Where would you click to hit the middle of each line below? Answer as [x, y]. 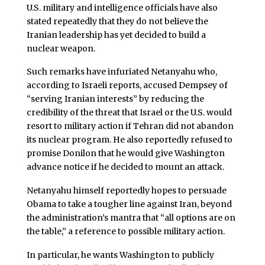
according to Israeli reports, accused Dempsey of [127, 85]
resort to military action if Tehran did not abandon [130, 126]
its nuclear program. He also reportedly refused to [129, 140]
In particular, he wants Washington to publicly [120, 255]
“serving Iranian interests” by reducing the [115, 99]
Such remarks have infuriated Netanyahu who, [122, 72]
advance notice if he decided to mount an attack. [125, 167]
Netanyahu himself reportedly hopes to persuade [126, 191]
